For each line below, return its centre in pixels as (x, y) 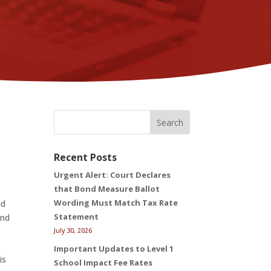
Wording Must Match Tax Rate (116, 203)
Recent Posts (86, 158)
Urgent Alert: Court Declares (113, 175)
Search (170, 123)
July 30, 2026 (73, 231)
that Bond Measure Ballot (107, 189)
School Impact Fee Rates (103, 262)
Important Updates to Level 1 (114, 248)
